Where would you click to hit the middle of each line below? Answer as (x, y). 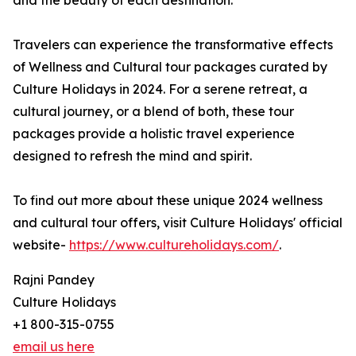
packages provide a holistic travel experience (154, 134)
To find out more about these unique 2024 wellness (168, 201)
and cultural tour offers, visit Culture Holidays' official (178, 223)
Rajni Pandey (54, 280)
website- (41, 245)
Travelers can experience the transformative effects (173, 45)
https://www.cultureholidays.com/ (174, 245)
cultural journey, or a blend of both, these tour (153, 112)
